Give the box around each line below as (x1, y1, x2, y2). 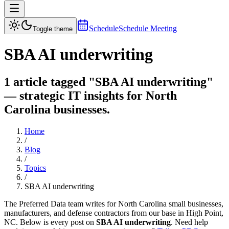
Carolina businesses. (4, 102, 110, 116)
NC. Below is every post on (4, 217, 96, 226)
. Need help (171, 217, 208, 226)
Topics (25, 163, 46, 172)
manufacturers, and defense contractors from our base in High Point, (4, 208, 223, 217)
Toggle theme (33, 25, 73, 33)
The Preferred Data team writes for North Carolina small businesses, (4, 199, 223, 208)
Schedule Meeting (119, 24, 177, 33)
